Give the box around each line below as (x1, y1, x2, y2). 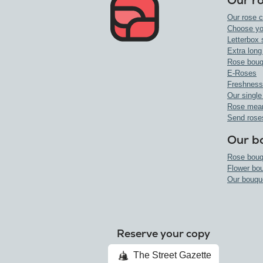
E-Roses (227, 69, 257, 78)
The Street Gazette (131, 250, 212, 261)
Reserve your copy (117, 227, 211, 241)
